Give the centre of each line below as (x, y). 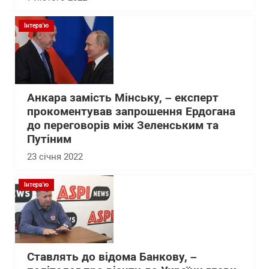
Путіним (49, 139)
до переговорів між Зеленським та (123, 125)
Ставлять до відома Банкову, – (112, 257)
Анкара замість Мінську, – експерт (123, 98)
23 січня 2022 (55, 157)
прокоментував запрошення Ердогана (131, 112)
